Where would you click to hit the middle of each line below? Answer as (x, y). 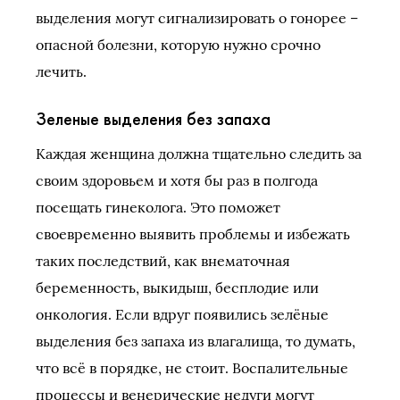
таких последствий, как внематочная (163, 260)
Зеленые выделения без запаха (153, 118)
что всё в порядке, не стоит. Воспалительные (192, 367)
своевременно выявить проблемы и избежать (193, 233)
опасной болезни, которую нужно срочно (178, 44)
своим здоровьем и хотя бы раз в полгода (177, 180)
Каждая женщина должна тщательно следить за (199, 153)
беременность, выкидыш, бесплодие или (177, 287)
